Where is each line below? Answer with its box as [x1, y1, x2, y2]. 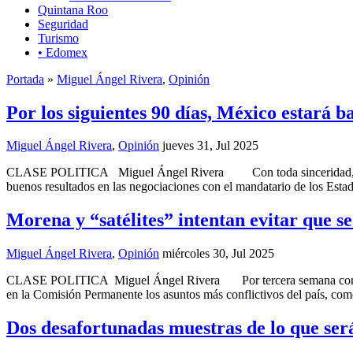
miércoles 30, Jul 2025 [162, 247, 274, 261]
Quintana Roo [38, 2, 108, 17]
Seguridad [38, 17, 88, 31]
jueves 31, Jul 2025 [162, 139, 258, 153]
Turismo [38, 31, 79, 45]
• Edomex [38, 45, 87, 59]
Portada [6, 72, 44, 86]
